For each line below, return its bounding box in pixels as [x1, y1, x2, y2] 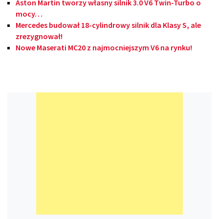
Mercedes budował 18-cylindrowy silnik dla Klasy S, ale [16, 20, 201, 30]
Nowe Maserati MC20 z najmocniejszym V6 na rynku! [16, 43, 192, 53]
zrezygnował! [16, 31, 63, 42]
